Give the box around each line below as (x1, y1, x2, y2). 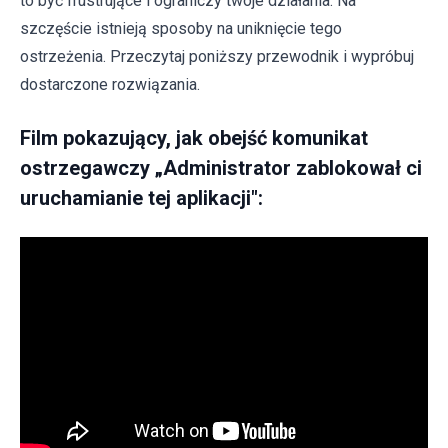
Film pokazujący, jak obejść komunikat (20, 126, 368, 151)
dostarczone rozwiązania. (20, 75, 200, 95)
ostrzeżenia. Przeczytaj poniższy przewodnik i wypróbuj (20, 47, 414, 67)
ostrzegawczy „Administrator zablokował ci (20, 156, 422, 181)
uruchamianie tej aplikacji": (20, 186, 263, 211)
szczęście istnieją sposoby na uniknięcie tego (20, 19, 342, 39)
